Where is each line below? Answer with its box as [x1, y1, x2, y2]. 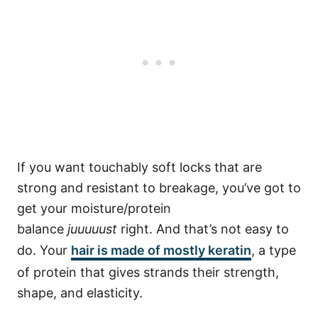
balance [17, 221, 64, 237]
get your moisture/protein [17, 201, 171, 216]
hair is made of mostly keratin [71, 243, 251, 258]
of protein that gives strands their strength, [17, 265, 279, 280]
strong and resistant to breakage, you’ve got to [17, 180, 301, 196]
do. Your [17, 243, 71, 258]
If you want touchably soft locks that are [17, 160, 262, 175]
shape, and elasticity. [17, 285, 143, 301]
